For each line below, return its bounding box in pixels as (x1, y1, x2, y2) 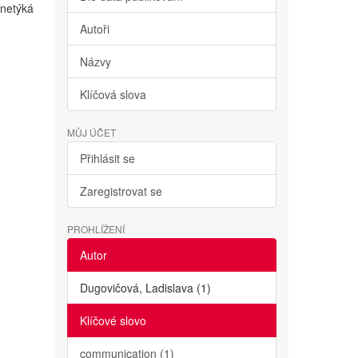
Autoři (79, 21, 109, 37)
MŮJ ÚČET (66, 125, 116, 139)
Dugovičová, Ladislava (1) (79, 280, 211, 296)
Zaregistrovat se (79, 183, 162, 199)
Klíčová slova (79, 86, 146, 102)
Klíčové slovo (79, 312, 146, 328)
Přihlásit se (79, 150, 135, 166)
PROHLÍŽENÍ (66, 222, 125, 236)
